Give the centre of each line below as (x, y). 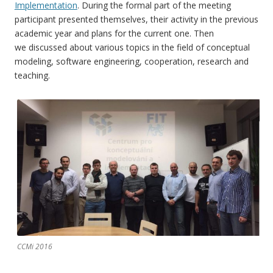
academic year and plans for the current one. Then (114, 34)
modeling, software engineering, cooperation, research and (131, 62)
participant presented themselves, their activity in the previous (136, 19)
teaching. (32, 76)
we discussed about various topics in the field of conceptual (132, 48)
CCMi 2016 (34, 247)
